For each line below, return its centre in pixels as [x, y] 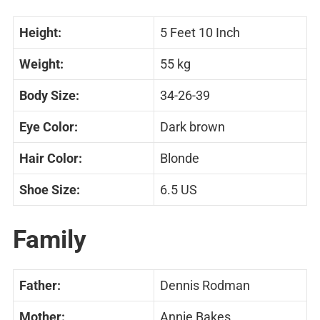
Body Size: [49, 96]
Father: [40, 286]
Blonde [180, 159]
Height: [40, 33]
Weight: [41, 64]
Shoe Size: [50, 190]
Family [50, 240]
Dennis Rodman [205, 286]
